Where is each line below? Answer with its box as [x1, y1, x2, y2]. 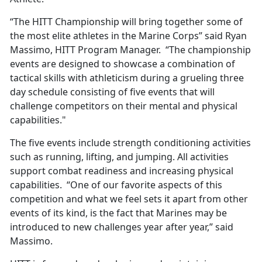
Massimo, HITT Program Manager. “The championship [10, 43, 251, 57]
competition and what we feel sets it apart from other [10, 192, 248, 206]
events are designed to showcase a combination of [10, 57, 235, 71]
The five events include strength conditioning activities [10, 136, 251, 150]
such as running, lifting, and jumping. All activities [10, 150, 229, 164]
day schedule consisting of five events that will [10, 85, 215, 99]
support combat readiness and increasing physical [10, 164, 233, 178]
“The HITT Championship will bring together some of [10, 15, 243, 29]
